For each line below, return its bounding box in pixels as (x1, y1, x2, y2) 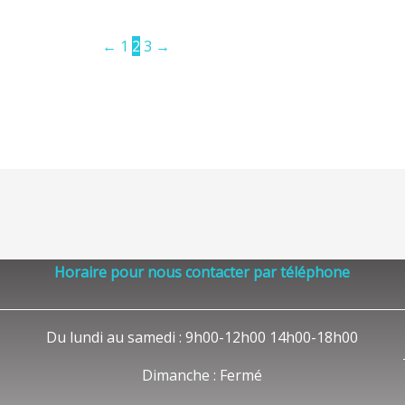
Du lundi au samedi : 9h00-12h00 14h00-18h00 (46, 326, 359, 347)
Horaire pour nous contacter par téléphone (54, 262, 351, 283)
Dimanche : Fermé (142, 365, 263, 386)
